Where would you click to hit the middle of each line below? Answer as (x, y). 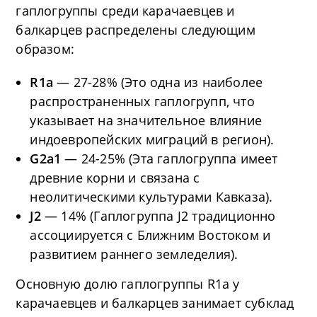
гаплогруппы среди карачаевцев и (125, 10)
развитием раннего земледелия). (134, 254)
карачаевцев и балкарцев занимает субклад (155, 302)
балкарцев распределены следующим (136, 29)
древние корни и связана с (115, 177)
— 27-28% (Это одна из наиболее (160, 82)
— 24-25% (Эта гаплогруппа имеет (171, 158)
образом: (45, 48)
